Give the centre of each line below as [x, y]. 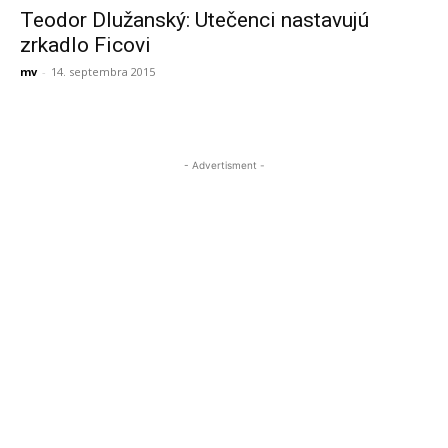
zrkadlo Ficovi [85, 45]
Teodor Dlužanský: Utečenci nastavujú [194, 20]
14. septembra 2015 [103, 71]
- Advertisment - [224, 165]
